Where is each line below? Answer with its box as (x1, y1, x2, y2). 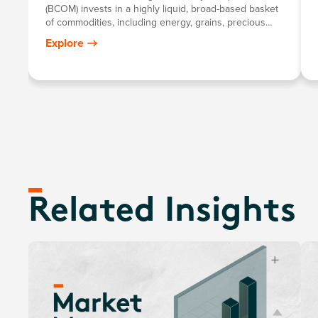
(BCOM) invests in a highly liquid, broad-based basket (45, 1, 278, 16)
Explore (45, 35, 84, 51)
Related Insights (28, 195, 296, 229)
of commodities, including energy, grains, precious (45, 15, 265, 29)
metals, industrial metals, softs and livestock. (45, 28, 238, 43)
